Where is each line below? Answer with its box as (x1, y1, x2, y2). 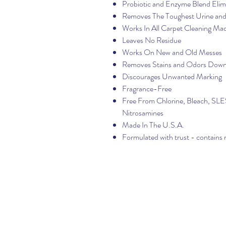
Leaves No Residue (122, 34, 181, 46)
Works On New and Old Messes (122, 46, 222, 58)
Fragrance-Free (122, 83, 172, 94)
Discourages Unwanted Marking (122, 71, 222, 82)
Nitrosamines (122, 107, 163, 119)
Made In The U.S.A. (122, 119, 184, 131)
